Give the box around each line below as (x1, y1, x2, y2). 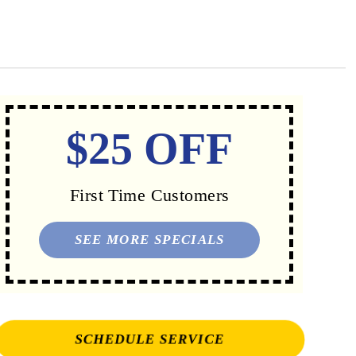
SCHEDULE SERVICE (74, 331, 225, 348)
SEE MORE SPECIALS (74, 232, 225, 248)
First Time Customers (69, 185, 230, 206)
